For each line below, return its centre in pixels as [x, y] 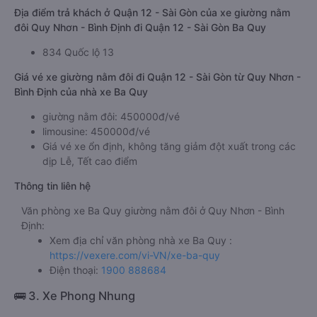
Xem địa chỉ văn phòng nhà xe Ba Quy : [141, 240]
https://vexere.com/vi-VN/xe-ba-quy [135, 255]
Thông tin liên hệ [52, 186]
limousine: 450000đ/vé [96, 131]
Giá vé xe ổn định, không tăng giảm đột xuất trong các [169, 146]
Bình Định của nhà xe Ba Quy [81, 92]
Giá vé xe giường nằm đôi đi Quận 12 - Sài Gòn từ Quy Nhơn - [157, 77]
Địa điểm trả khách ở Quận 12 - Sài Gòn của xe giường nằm [152, 12]
